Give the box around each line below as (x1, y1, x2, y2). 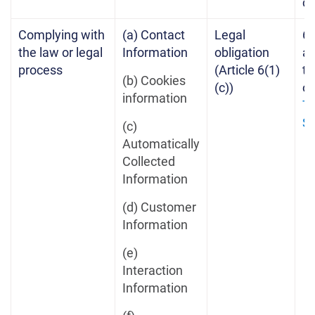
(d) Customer (122, 200, 196, 214)
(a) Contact (122, 27, 185, 42)
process (18, 63, 63, 77)
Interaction (122, 263, 183, 278)
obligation (214, 45, 269, 60)
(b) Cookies (122, 73, 186, 88)
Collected (122, 154, 175, 169)
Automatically (122, 136, 200, 151)
